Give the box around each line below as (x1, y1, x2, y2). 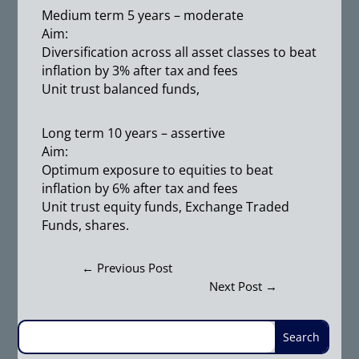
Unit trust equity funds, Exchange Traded (42, 198, 290, 216)
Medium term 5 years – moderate (42, 6, 244, 24)
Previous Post (97, 260, 173, 276)
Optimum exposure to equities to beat (42, 161, 274, 179)
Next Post (208, 278, 262, 294)
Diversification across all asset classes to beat (42, 43, 317, 61)
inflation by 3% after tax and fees (42, 62, 239, 79)
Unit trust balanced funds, (42, 80, 200, 98)
